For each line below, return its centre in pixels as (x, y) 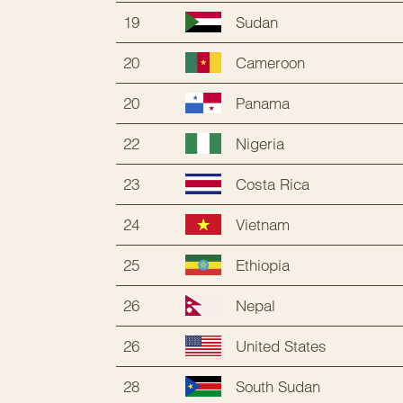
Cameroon (270, 62)
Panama (263, 103)
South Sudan (278, 386)
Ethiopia (263, 264)
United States (281, 345)
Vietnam (263, 224)
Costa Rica (273, 184)
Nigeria (260, 143)
